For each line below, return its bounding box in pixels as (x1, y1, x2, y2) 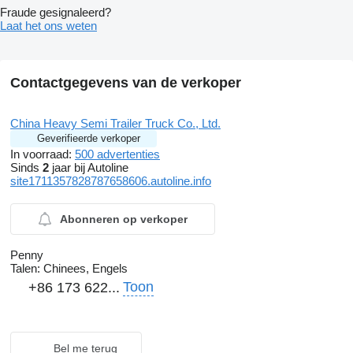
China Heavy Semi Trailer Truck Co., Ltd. (10, 117, 221, 131)
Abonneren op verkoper (59, 213, 188, 226)
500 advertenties (75, 147, 160, 162)
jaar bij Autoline (49, 161, 128, 175)
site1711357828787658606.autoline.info (10, 174, 211, 188)
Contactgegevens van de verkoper (10, 75, 241, 91)
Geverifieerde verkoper (37, 132, 140, 145)
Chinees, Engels (40, 262, 128, 276)
